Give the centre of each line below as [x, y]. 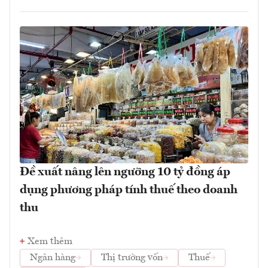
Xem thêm [50, 242]
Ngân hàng [53, 258]
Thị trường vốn [132, 258]
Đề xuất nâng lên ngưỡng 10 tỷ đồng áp [125, 173]
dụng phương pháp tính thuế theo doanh [129, 191]
